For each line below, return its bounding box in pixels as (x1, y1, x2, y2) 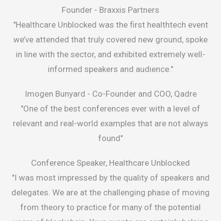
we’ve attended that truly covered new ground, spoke (13, 35, 208, 45)
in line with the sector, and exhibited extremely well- (16, 49, 205, 60)
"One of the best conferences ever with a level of (21, 104, 200, 114)
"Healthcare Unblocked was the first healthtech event (13, 20, 208, 30)
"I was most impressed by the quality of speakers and (11, 173, 210, 183)
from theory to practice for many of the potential (20, 202, 201, 213)
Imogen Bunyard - (24, 89, 92, 99)
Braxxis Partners (99, 5, 159, 15)
